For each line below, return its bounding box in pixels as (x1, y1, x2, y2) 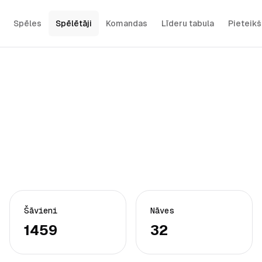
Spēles (13, 19, 42, 28)
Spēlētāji (55, 19, 92, 28)
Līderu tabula (161, 19, 214, 28)
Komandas (105, 19, 147, 28)
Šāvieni (24, 206, 57, 215)
